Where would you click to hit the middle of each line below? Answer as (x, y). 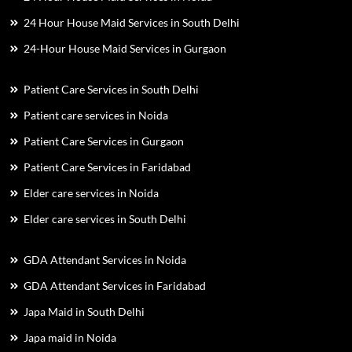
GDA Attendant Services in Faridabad (115, 285)
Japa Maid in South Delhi (84, 311)
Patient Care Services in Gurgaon (104, 141)
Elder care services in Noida (91, 192)
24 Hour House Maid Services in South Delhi (132, 22)
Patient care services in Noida (96, 115)
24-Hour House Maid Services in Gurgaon (125, 48)
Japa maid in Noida (70, 337)
